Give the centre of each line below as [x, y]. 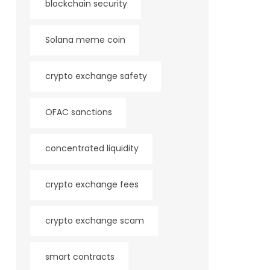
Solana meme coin [85, 40]
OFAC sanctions [78, 112]
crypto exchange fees [92, 184]
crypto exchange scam [94, 221]
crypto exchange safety [96, 76]
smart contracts [80, 257]
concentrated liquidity [92, 148]
